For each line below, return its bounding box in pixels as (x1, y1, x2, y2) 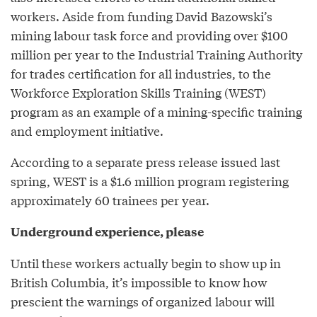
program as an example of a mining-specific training (11, 103, 302, 121)
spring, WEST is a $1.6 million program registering (11, 172, 289, 190)
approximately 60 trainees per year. (11, 191, 209, 209)
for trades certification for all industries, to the (11, 64, 271, 83)
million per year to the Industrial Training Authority (11, 45, 303, 64)
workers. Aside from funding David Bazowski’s (11, 7, 272, 25)
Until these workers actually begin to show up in (11, 254, 281, 272)
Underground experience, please (11, 223, 204, 241)
